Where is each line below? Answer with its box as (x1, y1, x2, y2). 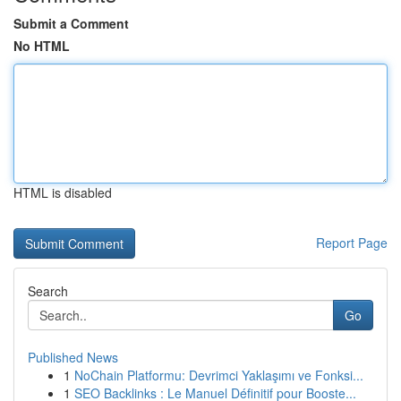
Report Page (316, 234, 388, 252)
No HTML (13, 37, 70, 55)
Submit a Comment (13, 14, 129, 32)
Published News (28, 348, 118, 366)
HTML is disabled (13, 183, 112, 201)
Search (28, 282, 68, 300)
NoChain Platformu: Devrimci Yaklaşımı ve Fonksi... (74, 366, 363, 384)
